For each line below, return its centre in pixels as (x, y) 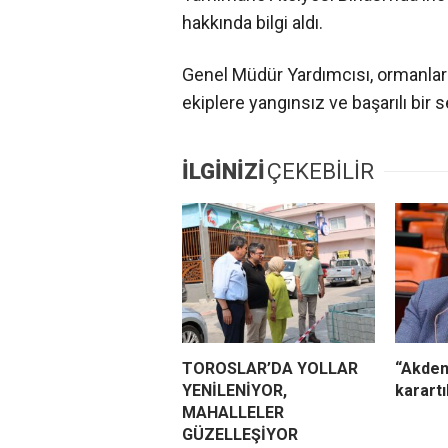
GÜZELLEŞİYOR (240, 435)
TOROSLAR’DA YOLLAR (270, 369)
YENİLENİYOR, (234, 391)
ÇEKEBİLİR (320, 172)
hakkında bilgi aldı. (252, 23)
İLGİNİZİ (223, 172)
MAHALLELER (233, 413)
